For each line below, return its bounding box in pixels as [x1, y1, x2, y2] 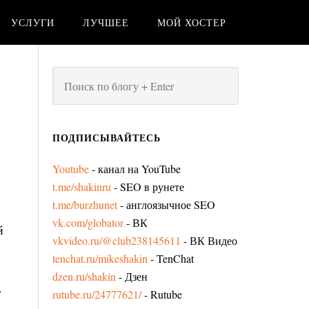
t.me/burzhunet [52, 197, 117, 212]
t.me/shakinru [52, 179, 111, 194]
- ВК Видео [181, 233, 237, 248]
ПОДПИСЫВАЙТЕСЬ [52, 130, 161, 145]
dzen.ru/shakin [52, 269, 116, 283]
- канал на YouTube [89, 161, 181, 176]
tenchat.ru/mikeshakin [52, 251, 148, 266]
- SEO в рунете [111, 179, 184, 194]
